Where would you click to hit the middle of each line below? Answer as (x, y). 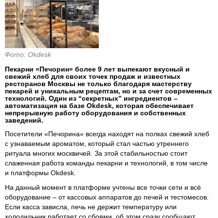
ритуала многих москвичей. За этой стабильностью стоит (96, 153)
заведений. (24, 120)
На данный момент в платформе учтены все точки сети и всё (103, 187)
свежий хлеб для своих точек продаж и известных (93, 76)
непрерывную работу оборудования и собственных (95, 113)
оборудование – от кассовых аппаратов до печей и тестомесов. (107, 197)
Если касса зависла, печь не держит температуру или (91, 207)
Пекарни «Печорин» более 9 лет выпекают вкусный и (97, 69)
